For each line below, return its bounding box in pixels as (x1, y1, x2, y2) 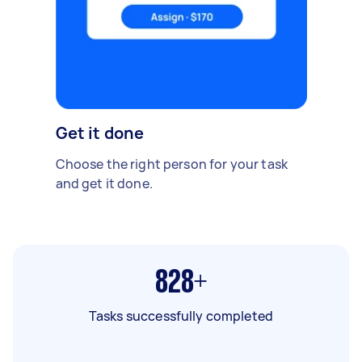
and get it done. (55, 174, 153, 192)
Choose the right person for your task (55, 154, 288, 173)
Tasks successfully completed (88, 306, 274, 325)
